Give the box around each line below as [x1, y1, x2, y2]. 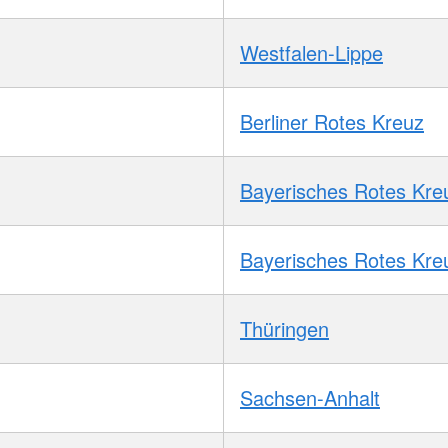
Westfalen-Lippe [240, 37, 383, 67]
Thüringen [240, 313, 329, 343]
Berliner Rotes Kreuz [240, 106, 424, 136]
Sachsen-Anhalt [240, 382, 380, 412]
